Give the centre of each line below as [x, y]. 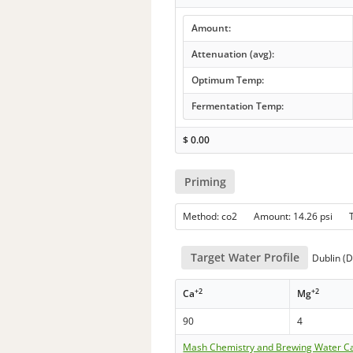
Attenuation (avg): [232, 54]
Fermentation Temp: [237, 106]
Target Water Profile [245, 257]
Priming [205, 181]
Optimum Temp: [227, 80]
